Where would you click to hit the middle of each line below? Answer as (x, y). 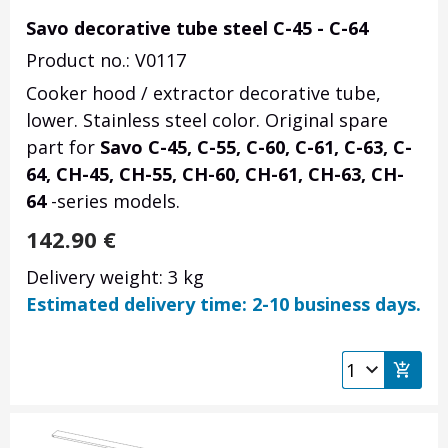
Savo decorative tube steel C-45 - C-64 (197, 28)
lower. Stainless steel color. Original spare (207, 120)
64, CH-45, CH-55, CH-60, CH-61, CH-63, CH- (215, 174)
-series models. (115, 201)
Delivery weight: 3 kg (115, 277)
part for (63, 147)
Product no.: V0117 (106, 60)
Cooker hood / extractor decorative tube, (203, 93)
